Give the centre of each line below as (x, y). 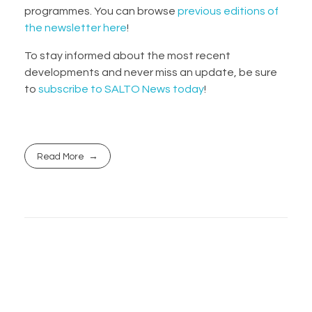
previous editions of (228, 11)
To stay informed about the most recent (127, 55)
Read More (61, 156)
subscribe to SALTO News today (121, 89)
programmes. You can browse (101, 11)
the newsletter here (76, 28)
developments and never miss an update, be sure (151, 72)
